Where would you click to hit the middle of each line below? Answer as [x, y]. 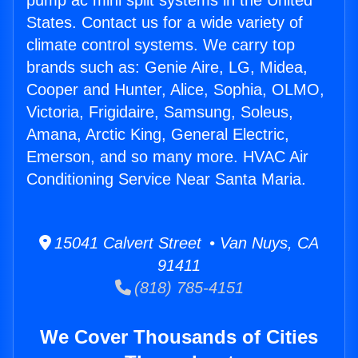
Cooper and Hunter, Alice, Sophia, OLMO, [175, 90]
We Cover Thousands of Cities [179, 337]
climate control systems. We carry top [161, 45]
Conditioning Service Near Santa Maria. [166, 179]
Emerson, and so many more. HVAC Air [167, 157]
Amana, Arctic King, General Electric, [158, 135]
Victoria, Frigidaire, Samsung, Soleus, [160, 112]
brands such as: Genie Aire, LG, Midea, [167, 68]
